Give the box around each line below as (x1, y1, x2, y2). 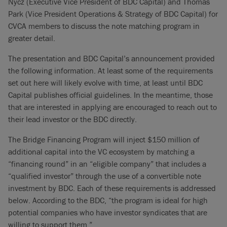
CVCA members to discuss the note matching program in (8, 21, 200, 31)
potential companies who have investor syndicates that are (8, 207, 207, 217)
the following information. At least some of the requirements (8, 65, 213, 75)
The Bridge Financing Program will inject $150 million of (8, 134, 200, 144)
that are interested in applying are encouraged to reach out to (8, 102, 217, 112)
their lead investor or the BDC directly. (8, 114, 137, 124)
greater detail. (8, 33, 55, 43)
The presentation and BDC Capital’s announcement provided (8, 53, 215, 63)
